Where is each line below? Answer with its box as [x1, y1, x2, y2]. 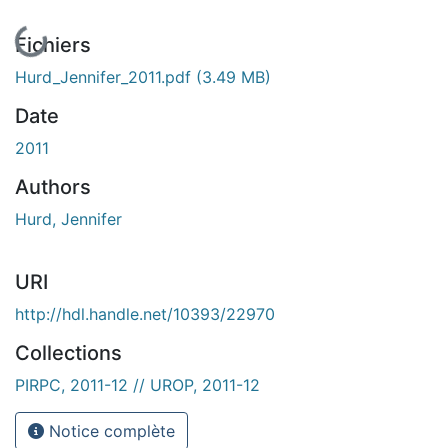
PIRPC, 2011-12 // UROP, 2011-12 [15, 374, 260, 395]
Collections [15, 340, 122, 365]
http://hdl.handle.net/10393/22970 [15, 303, 275, 324]
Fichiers [15, 32, 91, 57]
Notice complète [44, 420, 175, 441]
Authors [15, 174, 91, 199]
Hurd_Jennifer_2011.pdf [15, 66, 196, 87]
